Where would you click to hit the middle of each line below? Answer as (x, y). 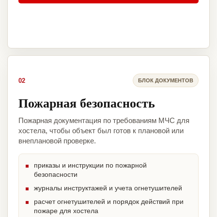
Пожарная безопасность (87, 103)
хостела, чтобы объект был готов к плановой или (101, 131)
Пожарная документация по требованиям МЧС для (104, 121)
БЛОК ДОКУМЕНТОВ (166, 80)
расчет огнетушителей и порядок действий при (109, 202)
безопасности (56, 175)
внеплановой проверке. (57, 141)
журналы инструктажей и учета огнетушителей (108, 188)
